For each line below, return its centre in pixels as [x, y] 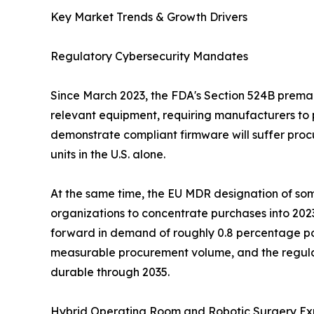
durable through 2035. [110, 272]
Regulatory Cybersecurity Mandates [149, 56]
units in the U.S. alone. [108, 154]
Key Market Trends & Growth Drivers [149, 16]
